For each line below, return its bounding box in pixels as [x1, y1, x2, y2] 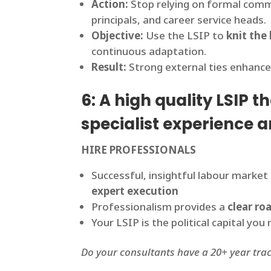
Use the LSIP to [143, 28, 227, 43]
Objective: [91, 28, 144, 43]
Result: [91, 60, 127, 74]
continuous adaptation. [91, 44, 207, 59]
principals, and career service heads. [91, 13, 267, 27]
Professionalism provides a [91, 200, 228, 214]
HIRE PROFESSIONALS [81, 143, 197, 157]
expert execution [91, 184, 179, 198]
